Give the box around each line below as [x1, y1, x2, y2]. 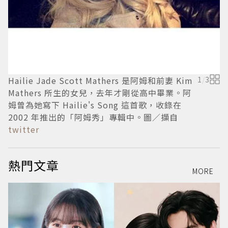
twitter [8, 123, 39, 135]
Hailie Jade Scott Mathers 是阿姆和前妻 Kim [8, 74, 193, 87]
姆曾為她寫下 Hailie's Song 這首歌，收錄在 [8, 99, 182, 111]
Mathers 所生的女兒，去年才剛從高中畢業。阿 [8, 87, 191, 99]
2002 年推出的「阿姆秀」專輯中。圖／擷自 [8, 111, 178, 123]
